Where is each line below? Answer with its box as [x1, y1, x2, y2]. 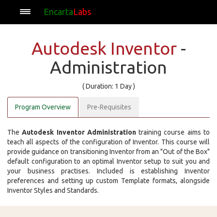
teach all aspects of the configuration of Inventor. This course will [7, 138, 210, 146]
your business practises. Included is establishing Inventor [7, 167, 210, 175]
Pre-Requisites [87, 103, 131, 111]
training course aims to [136, 128, 210, 136]
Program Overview [15, 103, 71, 111]
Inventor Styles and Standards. [7, 186, 99, 194]
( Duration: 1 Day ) [82, 82, 135, 90]
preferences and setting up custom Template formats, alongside [7, 177, 210, 185]
